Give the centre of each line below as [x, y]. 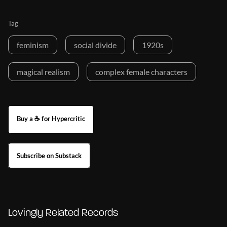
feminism [33, 45]
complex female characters [141, 72]
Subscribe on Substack [49, 156]
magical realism [43, 72]
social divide [95, 45]
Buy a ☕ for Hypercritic [51, 119]
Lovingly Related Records [63, 214]
